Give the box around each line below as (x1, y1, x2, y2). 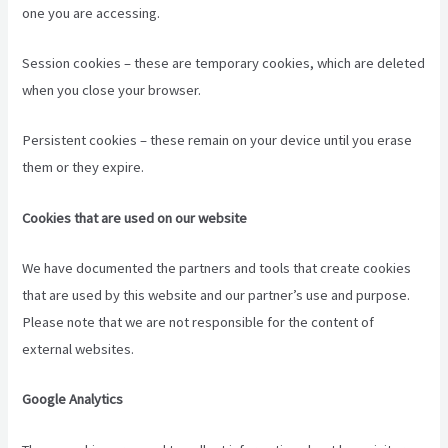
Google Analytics (22, 390, 124, 409)
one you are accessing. (22, 3, 161, 22)
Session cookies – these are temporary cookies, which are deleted (22, 54, 426, 73)
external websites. (22, 340, 135, 359)
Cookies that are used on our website (22, 208, 248, 227)
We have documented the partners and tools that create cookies (22, 259, 412, 278)
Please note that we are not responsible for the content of (22, 313, 375, 332)
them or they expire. (22, 158, 145, 177)
